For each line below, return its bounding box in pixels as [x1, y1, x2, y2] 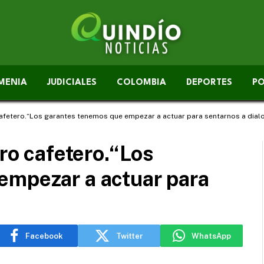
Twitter [116, 231, 143, 240]
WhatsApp [191, 231, 231, 240]
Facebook [25, 231, 63, 240]
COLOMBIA [117, 78, 166, 87]
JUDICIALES [47, 78, 97, 87]
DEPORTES [186, 78, 232, 87]
